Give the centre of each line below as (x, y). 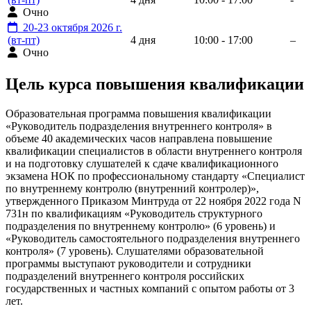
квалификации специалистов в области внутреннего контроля (154, 151)
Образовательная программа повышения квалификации (138, 113)
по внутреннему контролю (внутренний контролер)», (132, 188)
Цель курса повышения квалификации (155, 84)
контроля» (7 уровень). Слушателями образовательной (135, 251)
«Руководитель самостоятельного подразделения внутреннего (153, 238)
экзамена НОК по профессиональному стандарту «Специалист (155, 176)
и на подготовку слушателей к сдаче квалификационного (142, 163)
